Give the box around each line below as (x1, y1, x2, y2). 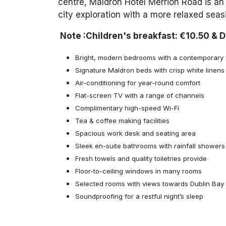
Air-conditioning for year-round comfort (75, 79, 200, 87)
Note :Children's (58, 31, 133, 41)
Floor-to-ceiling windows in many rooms (75, 167, 202, 176)
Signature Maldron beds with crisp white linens (75, 66, 224, 75)
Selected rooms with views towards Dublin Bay (75, 180, 224, 188)
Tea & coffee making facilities (75, 117, 169, 125)
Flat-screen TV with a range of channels (75, 91, 204, 100)
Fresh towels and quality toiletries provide (75, 154, 207, 163)
